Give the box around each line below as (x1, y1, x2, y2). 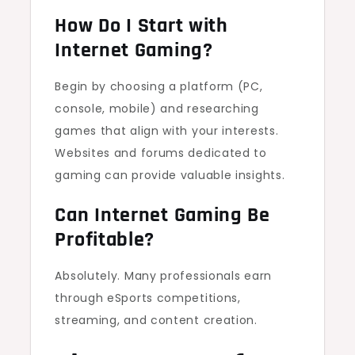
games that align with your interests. (55, 123, 279, 139)
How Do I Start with (55, 13, 228, 39)
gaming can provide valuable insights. (55, 167, 285, 183)
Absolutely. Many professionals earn (55, 268, 272, 284)
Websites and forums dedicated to (55, 145, 267, 161)
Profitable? (55, 227, 155, 253)
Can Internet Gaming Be (55, 202, 270, 228)
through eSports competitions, (55, 290, 241, 306)
